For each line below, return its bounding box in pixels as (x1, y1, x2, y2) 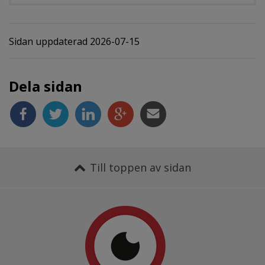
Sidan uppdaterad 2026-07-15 (9, 35, 140, 49)
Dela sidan (9, 76, 82, 96)
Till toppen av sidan (89, 160, 191, 175)
